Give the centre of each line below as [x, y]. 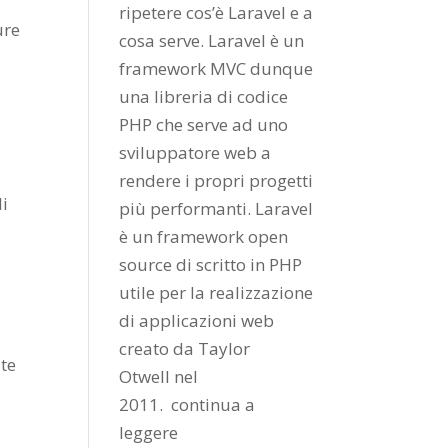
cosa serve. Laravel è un [212, 40]
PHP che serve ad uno [204, 124]
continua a [213, 404]
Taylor [224, 348]
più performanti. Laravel [216, 208]
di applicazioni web [197, 320]
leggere [149, 432]
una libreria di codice [204, 96]
